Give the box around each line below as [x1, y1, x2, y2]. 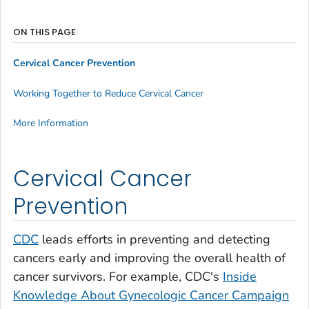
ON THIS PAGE [13, 25, 76, 39]
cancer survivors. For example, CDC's [13, 268, 223, 285]
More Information [13, 117, 88, 130]
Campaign [228, 286, 289, 303]
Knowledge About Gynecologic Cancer [13, 286, 228, 303]
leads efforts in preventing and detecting [39, 230, 270, 248]
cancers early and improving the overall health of [13, 249, 286, 266]
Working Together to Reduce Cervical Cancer [13, 86, 203, 100]
